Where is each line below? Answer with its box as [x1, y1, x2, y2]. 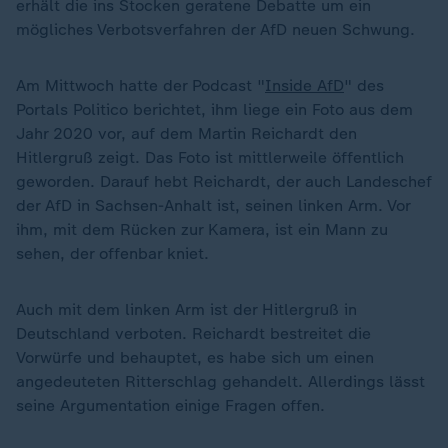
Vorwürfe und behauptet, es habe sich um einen [16, 348, 374, 367]
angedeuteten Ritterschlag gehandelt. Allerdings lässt [16, 372, 425, 391]
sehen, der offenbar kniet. [16, 244, 209, 263]
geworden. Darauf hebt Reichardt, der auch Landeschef [16, 172, 432, 191]
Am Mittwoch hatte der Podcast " [16, 76, 265, 95]
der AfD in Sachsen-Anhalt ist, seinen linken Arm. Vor [16, 196, 410, 215]
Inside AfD [265, 76, 344, 95]
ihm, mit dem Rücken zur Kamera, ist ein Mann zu [16, 220, 388, 239]
